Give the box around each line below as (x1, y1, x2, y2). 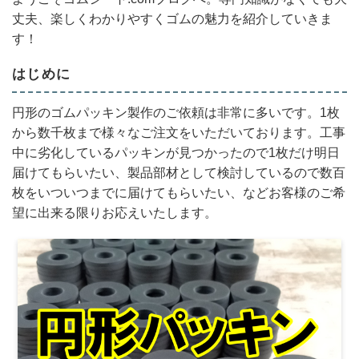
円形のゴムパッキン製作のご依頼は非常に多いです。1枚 (12, 106, 340, 119)
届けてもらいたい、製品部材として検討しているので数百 (12, 166, 345, 179)
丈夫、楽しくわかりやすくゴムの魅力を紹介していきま (12, 12, 333, 26)
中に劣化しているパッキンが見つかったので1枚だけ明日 (12, 146, 340, 159)
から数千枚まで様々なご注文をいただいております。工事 (12, 126, 345, 139)
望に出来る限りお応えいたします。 (12, 206, 217, 220)
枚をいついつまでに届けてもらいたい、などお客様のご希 (12, 186, 345, 200)
